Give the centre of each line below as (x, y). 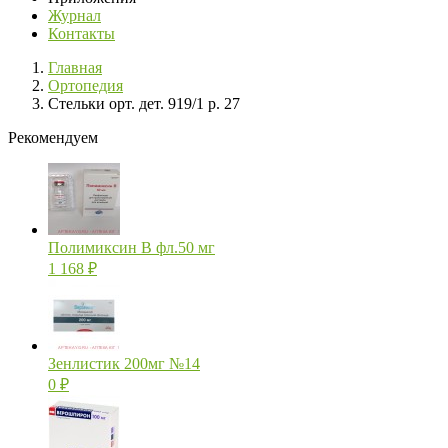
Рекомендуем (53, 138)
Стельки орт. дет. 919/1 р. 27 (144, 104)
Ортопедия (85, 86)
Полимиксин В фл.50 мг (131, 248)
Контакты (81, 34)
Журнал (74, 16)
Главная (75, 68)
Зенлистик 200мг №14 (124, 364)
